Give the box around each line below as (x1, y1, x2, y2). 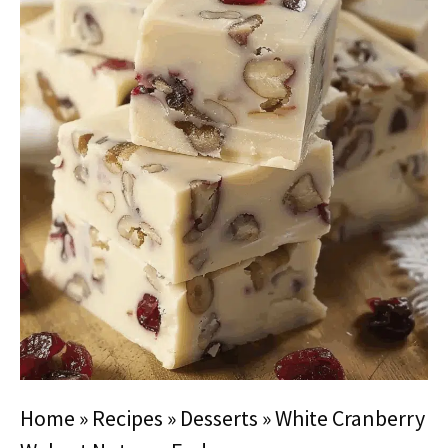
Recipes (92, 404, 163, 432)
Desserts (180, 404, 258, 432)
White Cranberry (275, 404, 425, 432)
